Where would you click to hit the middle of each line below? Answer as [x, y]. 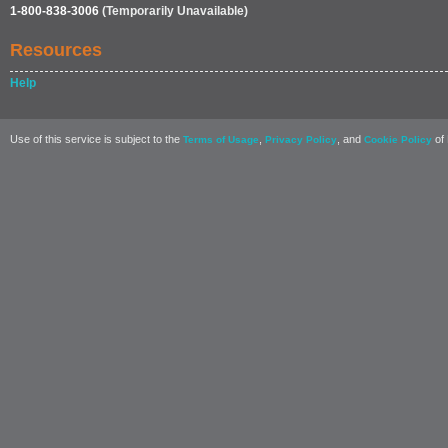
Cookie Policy [398, 139]
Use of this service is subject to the [96, 139]
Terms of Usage [221, 139]
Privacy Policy [301, 139]
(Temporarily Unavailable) [173, 11]
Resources [56, 50]
